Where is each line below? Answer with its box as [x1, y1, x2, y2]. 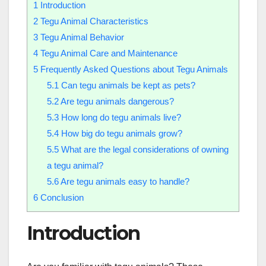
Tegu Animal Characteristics [38, 16, 148, 27]
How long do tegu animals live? [58, 112, 181, 123]
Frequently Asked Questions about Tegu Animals [38, 64, 228, 75]
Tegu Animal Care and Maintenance [38, 48, 178, 59]
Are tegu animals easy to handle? [58, 176, 189, 187]
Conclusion [38, 192, 84, 203]
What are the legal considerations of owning [58, 144, 229, 155]
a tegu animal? [46, 160, 103, 171]
